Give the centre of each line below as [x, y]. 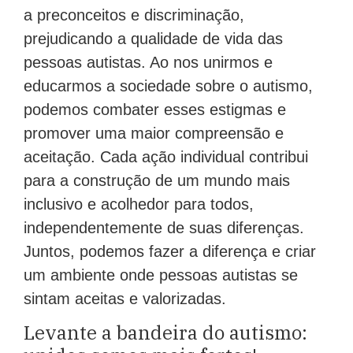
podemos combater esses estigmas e [155, 109]
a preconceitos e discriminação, [134, 15]
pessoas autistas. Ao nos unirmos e [148, 62]
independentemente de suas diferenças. [164, 227]
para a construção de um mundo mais [157, 180]
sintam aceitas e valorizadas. [125, 298]
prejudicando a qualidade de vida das [153, 38]
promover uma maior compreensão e [154, 133]
